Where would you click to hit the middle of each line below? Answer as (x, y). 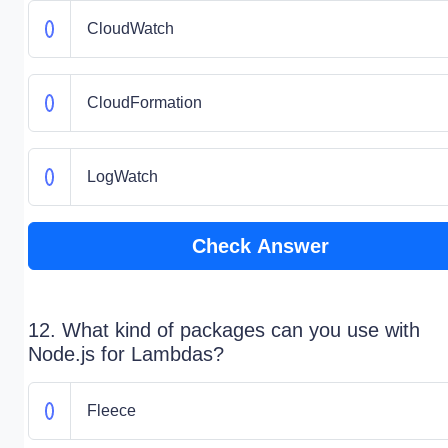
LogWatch (122, 176)
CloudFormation (144, 102)
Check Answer (260, 246)
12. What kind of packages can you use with (224, 330)
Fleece (111, 410)
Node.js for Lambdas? (126, 354)
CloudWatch (130, 28)
